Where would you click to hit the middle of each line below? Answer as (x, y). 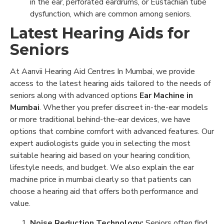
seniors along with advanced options (75, 95)
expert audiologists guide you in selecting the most (100, 143)
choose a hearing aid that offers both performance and (104, 191)
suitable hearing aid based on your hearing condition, (100, 155)
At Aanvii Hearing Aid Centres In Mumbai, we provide (102, 71)
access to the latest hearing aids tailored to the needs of (110, 83)
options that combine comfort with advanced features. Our (112, 131)
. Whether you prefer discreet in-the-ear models (124, 107)
